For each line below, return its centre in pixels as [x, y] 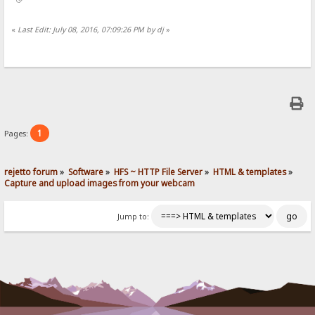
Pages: [18, 133]
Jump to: [133, 217]
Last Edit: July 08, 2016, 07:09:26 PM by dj [91, 30]
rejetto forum [31, 172]
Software [86, 172]
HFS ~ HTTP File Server [159, 172]
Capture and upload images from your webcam [100, 183]
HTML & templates [250, 172]
